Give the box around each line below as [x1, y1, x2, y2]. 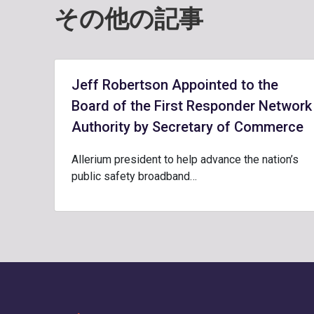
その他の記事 [54, 5, 203, 34]
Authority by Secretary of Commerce [71, 118, 303, 135]
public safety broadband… [71, 170, 197, 183]
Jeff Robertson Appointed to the [71, 76, 278, 93]
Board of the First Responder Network [71, 97, 312, 114]
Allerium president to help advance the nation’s [71, 153, 299, 166]
